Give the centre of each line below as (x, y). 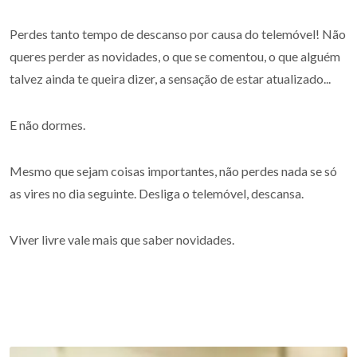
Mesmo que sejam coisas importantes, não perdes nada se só (173, 171)
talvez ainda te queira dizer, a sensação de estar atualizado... (170, 78)
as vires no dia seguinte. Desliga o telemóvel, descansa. (157, 193)
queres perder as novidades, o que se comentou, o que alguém (175, 56)
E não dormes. (47, 125)
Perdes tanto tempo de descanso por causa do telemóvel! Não (178, 34)
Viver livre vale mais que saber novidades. (122, 239)
